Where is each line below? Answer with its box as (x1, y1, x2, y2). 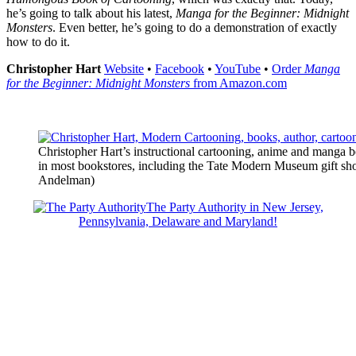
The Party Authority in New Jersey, (145, 199, 323, 214)
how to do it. (6, 34, 70, 48)
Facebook (155, 61, 204, 75)
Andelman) (38, 172, 95, 187)
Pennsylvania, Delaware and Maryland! (79, 214, 277, 228)
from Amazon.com (190, 75, 287, 90)
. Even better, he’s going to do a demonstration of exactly (52, 20, 337, 34)
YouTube (215, 61, 261, 75)
